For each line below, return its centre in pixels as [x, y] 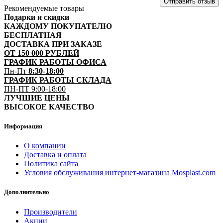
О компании [45, 146]
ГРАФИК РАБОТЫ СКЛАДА [58, 80]
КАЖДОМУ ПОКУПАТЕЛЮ [58, 26]
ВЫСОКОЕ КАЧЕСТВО [49, 107]
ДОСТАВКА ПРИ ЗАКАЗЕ [53, 44]
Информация [23, 126]
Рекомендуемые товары [44, 8]
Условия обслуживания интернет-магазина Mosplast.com [120, 173]
